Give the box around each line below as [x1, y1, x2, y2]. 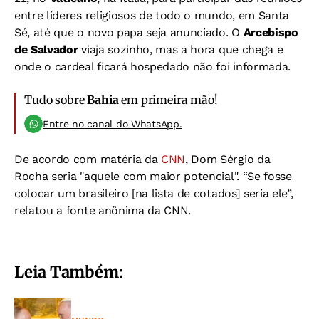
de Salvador [14, 43, 78, 56]
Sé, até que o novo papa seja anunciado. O [14, 26, 244, 39]
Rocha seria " [14, 169, 84, 183]
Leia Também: [14, 262, 123, 282]
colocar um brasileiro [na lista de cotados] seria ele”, [14, 187, 293, 200]
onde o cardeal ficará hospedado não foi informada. [14, 60, 291, 73]
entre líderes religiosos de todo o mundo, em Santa [14, 9, 289, 22]
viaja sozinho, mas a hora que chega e [78, 43, 283, 56]
